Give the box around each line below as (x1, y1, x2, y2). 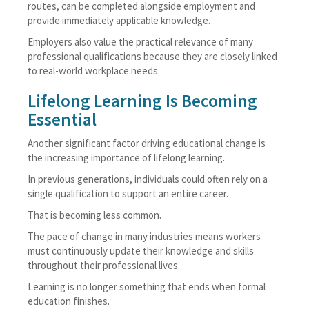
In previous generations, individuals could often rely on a (28, 172, 268, 186)
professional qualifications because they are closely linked (28, 50, 277, 63)
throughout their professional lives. (28, 259, 180, 272)
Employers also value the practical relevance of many (28, 35, 253, 48)
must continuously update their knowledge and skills (28, 244, 254, 257)
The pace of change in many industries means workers (28, 230, 261, 243)
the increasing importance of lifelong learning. (28, 151, 225, 164)
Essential (28, 108, 97, 130)
